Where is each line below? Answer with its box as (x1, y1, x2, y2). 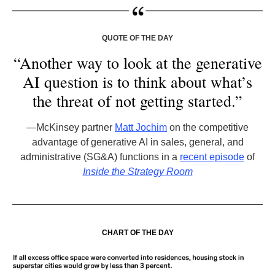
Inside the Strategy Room (82, 166, 193, 177)
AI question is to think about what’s (23, 71, 252, 92)
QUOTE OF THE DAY (102, 34, 173, 42)
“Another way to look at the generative (13, 52, 262, 73)
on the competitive (167, 122, 249, 133)
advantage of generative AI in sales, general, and (31, 137, 244, 147)
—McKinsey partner (26, 122, 115, 133)
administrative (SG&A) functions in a (20, 152, 180, 162)
